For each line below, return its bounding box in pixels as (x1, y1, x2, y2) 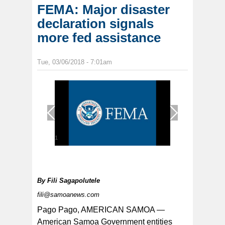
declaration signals (37, 16, 154, 32)
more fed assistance (37, 30, 161, 46)
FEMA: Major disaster (37, 2, 170, 18)
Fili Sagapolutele (47, 177, 100, 185)
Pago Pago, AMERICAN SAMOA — (37, 205, 165, 214)
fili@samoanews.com (37, 191, 99, 199)
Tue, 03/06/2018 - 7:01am (37, 58, 112, 66)
